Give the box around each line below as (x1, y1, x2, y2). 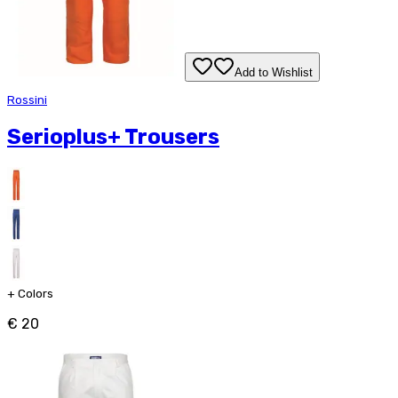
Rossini (7, 92, 47, 107)
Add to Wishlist (235, 65, 313, 79)
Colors (18, 286, 53, 300)
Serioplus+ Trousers (7, 123, 219, 149)
